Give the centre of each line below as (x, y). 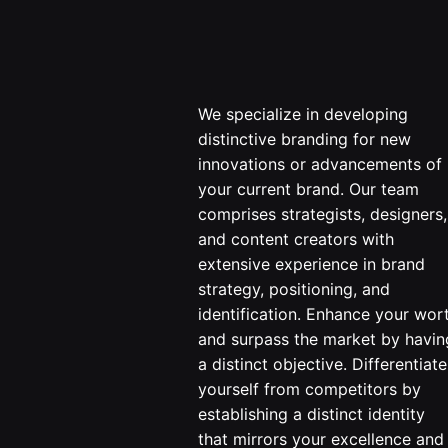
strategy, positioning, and (293, 288)
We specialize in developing (302, 113)
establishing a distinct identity (311, 413)
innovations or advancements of (319, 163)
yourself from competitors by (309, 388)
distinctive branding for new (304, 138)
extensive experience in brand (311, 263)
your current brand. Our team (308, 188)
